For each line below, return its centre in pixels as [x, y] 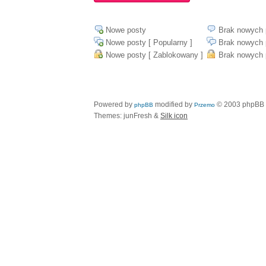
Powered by [114, 104]
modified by [174, 104]
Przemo [205, 105]
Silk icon [174, 116]
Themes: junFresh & [127, 116]
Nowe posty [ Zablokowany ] [154, 55]
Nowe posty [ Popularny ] [149, 42]
